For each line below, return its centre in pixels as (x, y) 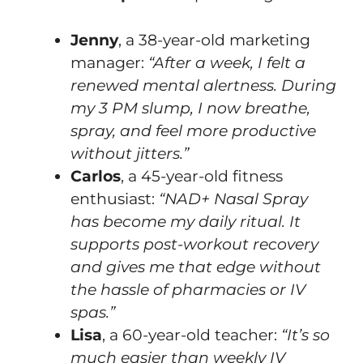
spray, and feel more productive (193, 130)
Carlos (96, 176)
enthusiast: (115, 199)
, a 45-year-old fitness (202, 176)
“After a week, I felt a (227, 62)
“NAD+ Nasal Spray (233, 199)
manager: (109, 62)
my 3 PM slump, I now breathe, (190, 108)
